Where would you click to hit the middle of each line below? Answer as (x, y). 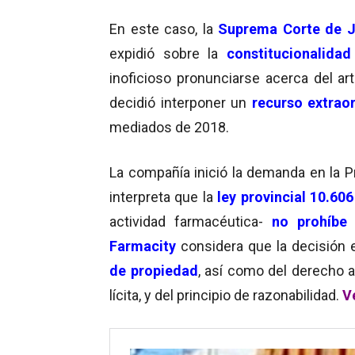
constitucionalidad (288, 53)
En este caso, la (164, 29)
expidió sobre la (168, 53)
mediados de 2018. (169, 127)
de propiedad (154, 270)
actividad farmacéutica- (191, 221)
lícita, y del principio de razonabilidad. (226, 295)
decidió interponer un (181, 102)
